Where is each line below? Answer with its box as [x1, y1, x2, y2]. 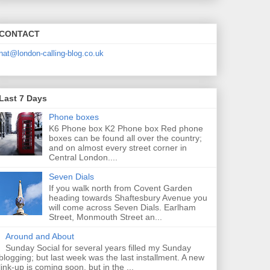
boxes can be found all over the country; [48, 133, 202, 143]
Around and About [5, 231, 74, 241]
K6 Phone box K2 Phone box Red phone [48, 124, 203, 134]
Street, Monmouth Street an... [48, 212, 162, 222]
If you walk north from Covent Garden [48, 183, 192, 193]
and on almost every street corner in [48, 143, 187, 153]
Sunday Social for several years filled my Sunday [5, 242, 191, 253]
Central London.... [48, 152, 118, 163]
